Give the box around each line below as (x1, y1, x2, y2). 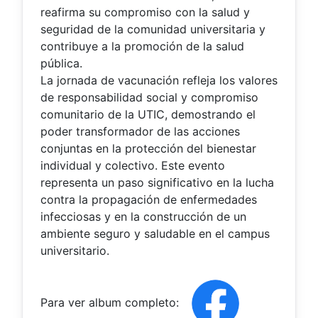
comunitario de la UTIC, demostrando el (40, 106, 256, 121)
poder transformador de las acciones (40, 124, 240, 138)
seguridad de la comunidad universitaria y (40, 21, 265, 36)
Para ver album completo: (40, 295, 182, 309)
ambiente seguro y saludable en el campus (40, 226, 270, 241)
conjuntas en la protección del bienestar (40, 141, 256, 155)
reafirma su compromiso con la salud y (40, 4, 250, 19)
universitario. (40, 243, 109, 258)
